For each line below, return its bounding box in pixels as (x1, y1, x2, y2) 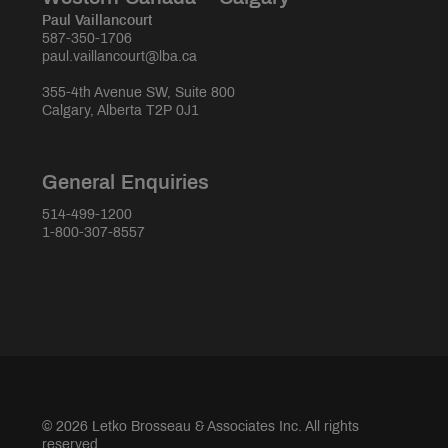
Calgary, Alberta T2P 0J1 (42, 103, 199, 119)
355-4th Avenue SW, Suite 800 (42, 85, 235, 101)
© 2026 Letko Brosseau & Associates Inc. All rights (42, 419, 359, 435)
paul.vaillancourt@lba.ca (42, 49, 197, 65)
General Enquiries (42, 171, 209, 194)
